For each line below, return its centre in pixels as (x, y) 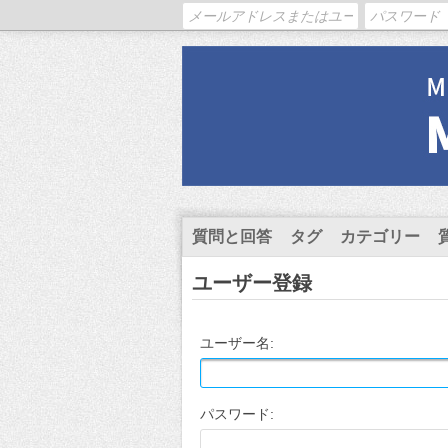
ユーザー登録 (252, 283)
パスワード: (237, 414)
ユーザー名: (237, 343)
